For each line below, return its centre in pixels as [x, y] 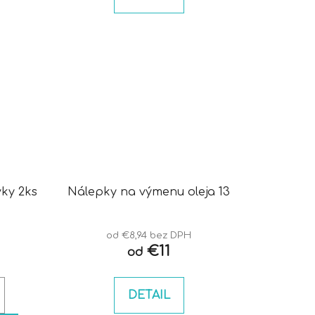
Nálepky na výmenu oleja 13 [149, 192]
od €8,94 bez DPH [149, 236]
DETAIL [149, 296]
